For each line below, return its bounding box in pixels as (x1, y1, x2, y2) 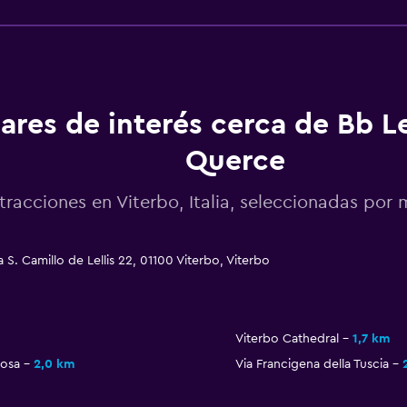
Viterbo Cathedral (234, 333, 339, 346)
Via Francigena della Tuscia (234, 358, 389, 372)
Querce (184, 146, 285, 176)
